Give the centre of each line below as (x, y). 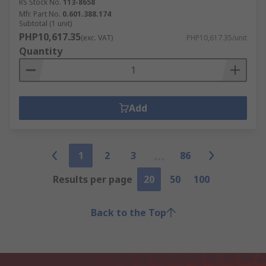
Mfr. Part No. (40, 14)
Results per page (93, 179)
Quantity (41, 51)
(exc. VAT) (97, 38)
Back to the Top (128, 213)
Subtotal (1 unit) (45, 23)
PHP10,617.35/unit (217, 38)
